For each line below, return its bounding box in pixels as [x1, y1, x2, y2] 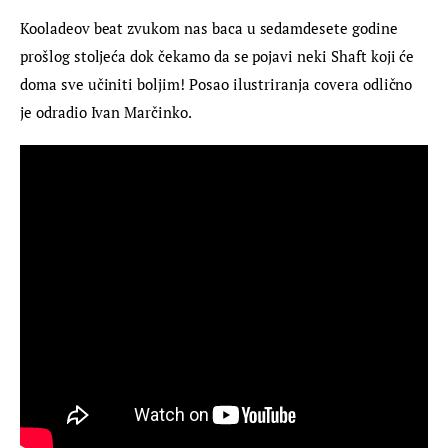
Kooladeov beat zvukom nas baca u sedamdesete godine [20, 17, 402, 38]
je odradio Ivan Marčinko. [20, 101, 192, 122]
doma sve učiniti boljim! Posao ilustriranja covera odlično [20, 73, 417, 94]
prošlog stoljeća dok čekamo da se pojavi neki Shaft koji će [20, 45, 419, 66]
